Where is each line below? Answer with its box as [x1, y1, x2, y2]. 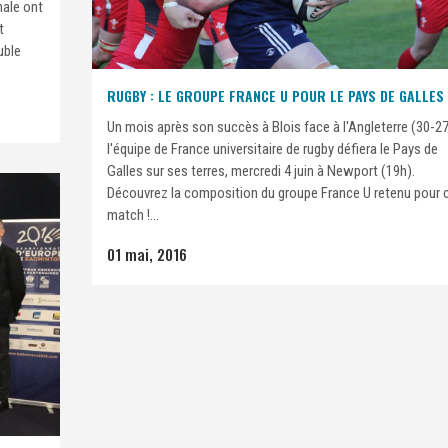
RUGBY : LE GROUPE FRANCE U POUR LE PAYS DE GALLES [107, 84, 444, 106]
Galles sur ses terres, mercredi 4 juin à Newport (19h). [107, 161, 415, 180]
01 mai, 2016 [107, 242, 187, 265]
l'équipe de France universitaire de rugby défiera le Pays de [107, 139, 438, 158]
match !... [107, 205, 159, 224]
